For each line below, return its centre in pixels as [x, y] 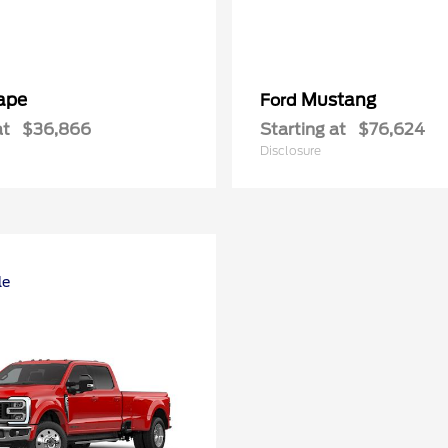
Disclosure [290, 150]
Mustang [338, 99]
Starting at [303, 129]
